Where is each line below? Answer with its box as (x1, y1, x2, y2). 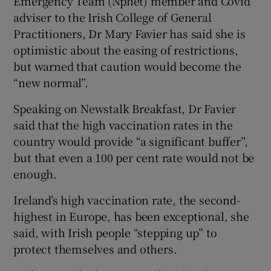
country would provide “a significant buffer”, (13, 133, 248, 149)
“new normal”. (13, 74, 88, 91)
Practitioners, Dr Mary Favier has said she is (13, 25, 246, 42)
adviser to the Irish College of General (13, 9, 212, 25)
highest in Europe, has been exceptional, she (13, 208, 249, 224)
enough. (13, 166, 57, 182)
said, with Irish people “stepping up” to (13, 224, 217, 241)
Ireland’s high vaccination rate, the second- (13, 192, 240, 208)
